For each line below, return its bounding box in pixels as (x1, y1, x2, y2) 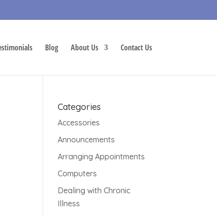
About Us (70, 42, 98, 53)
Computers (58, 169, 97, 178)
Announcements (58, 135, 115, 144)
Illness (58, 199, 80, 208)
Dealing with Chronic (58, 186, 131, 195)
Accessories (58, 118, 100, 127)
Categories (58, 101, 101, 112)
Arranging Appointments (58, 152, 145, 161)
